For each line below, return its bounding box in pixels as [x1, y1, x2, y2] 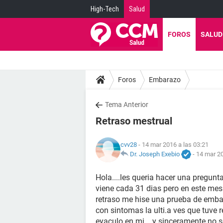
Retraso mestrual [96, 115, 172, 127]
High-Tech [91, 5, 119, 13]
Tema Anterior [105, 101, 148, 109]
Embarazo [149, 75, 181, 84]
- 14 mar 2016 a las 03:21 [137, 140, 209, 148]
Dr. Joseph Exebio [130, 150, 180, 158]
